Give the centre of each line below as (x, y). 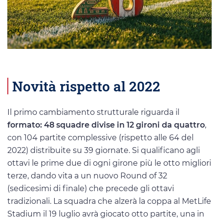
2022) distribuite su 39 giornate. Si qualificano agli (104, 150)
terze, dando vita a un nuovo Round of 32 (87, 175)
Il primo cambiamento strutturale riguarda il (93, 112)
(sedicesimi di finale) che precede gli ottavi (91, 188)
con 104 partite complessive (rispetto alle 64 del (100, 137)
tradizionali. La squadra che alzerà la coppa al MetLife (109, 201)
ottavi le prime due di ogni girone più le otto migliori (109, 163)
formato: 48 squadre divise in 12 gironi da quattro (106, 125)
